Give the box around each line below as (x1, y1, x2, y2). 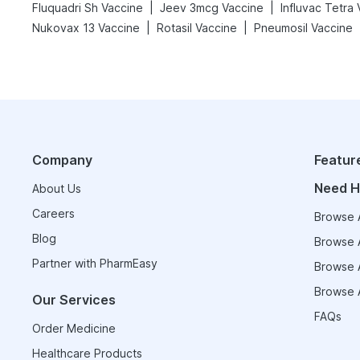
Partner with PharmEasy (32, 256, 157, 270)
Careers (32, 207, 75, 220)
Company (32, 152, 92, 168)
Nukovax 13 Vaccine (32, 21, 140, 35)
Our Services (32, 292, 116, 308)
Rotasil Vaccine (157, 21, 237, 35)
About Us (32, 182, 81, 195)
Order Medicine (32, 321, 116, 335)
